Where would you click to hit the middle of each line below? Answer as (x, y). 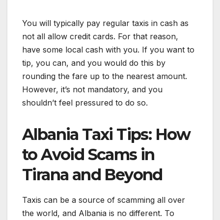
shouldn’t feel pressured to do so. (85, 103)
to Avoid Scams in (88, 155)
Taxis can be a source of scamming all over (104, 200)
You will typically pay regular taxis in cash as (105, 23)
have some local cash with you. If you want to (108, 50)
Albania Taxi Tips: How (106, 135)
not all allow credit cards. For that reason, (100, 37)
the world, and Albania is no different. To (98, 213)
